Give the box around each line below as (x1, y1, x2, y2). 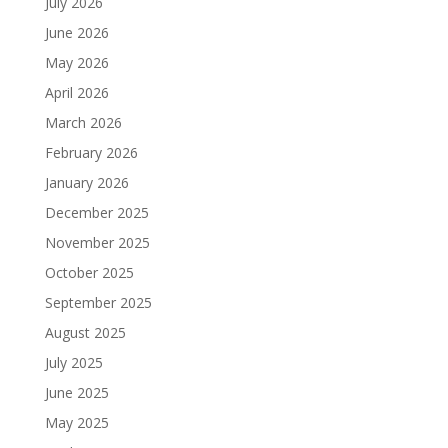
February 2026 (44, 143, 138, 162)
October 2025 (44, 263, 134, 282)
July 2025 (44, 353, 103, 372)
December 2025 (44, 203, 149, 222)
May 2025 (44, 413, 109, 432)
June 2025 (44, 383, 109, 402)
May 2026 (44, 53, 109, 72)
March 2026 (44, 113, 122, 132)
